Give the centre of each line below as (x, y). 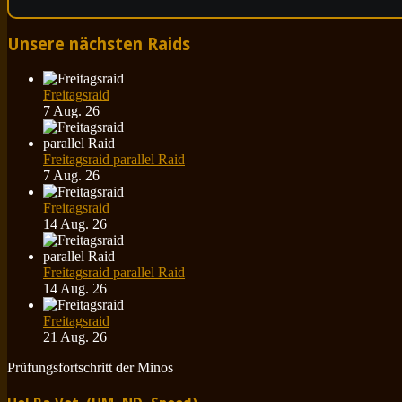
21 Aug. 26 (75, 337)
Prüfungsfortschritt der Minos (90, 368)
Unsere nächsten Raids (99, 45)
